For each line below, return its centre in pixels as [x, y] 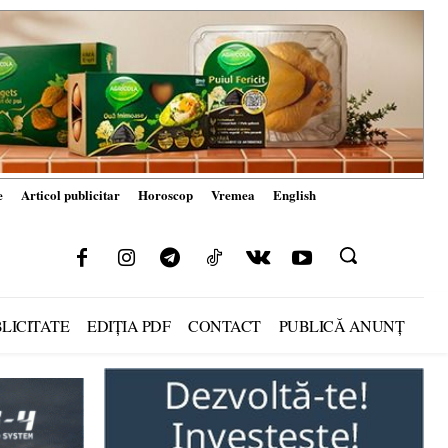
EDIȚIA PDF [128, 325]
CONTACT [224, 325]
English [294, 194]
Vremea [233, 194]
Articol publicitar [70, 194]
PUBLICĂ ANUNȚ [341, 325]
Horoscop [165, 194]
